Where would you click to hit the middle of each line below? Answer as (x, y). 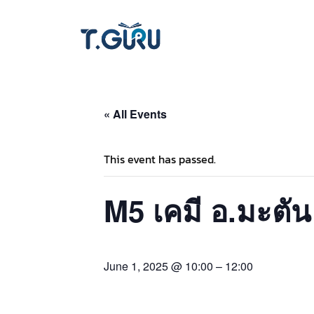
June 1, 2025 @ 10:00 (158, 266)
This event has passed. (160, 159)
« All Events (135, 114)
